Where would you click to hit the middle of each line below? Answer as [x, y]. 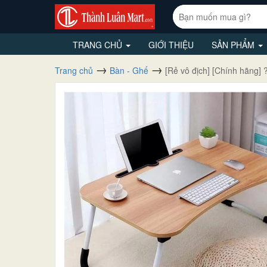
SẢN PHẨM [234, 44]
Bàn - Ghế [129, 70]
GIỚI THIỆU [171, 44]
